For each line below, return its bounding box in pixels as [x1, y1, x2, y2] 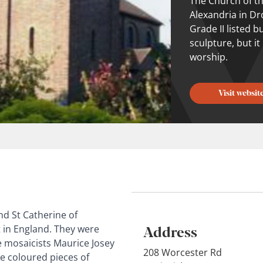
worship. [189, 50, 228, 64]
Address [143, 220, 197, 241]
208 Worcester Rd [143, 245, 222, 259]
